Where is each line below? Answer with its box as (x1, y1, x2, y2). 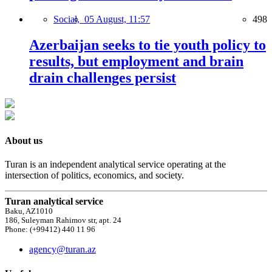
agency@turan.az (29, 244, 96, 255)
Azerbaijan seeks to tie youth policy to (29, 36, 266, 53)
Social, (53, 13, 84, 24)
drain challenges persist (29, 69, 176, 86)
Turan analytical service (5, 196, 103, 207)
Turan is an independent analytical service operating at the (5, 159, 226, 170)
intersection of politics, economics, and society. (5, 170, 184, 181)
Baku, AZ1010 (5, 207, 53, 216)
